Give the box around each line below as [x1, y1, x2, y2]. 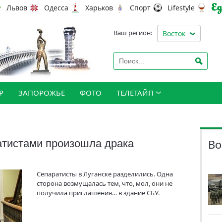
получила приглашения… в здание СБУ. [37, 188, 160, 197]
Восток [163, 29, 185, 38]
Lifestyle [167, 3, 195, 13]
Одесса [44, 3, 68, 13]
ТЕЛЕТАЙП [116, 88, 154, 98]
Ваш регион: [113, 28, 152, 37]
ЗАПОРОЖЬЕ [18, 88, 65, 98]
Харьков [85, 3, 113, 13]
